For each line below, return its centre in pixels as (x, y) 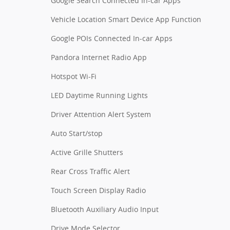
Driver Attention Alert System (101, 114)
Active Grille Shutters (87, 152)
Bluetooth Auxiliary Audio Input (105, 209)
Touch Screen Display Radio (98, 190)
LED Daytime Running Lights (99, 95)
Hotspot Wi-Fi (74, 76)
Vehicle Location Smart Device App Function (126, 19)
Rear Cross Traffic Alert (90, 171)
